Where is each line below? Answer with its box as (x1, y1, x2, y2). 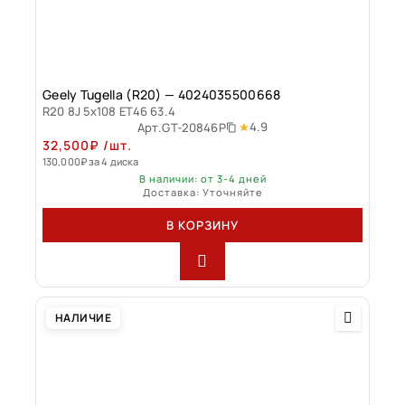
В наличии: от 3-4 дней (138, 171, 267, 185)
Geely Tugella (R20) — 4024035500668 (42, 85, 281, 103)
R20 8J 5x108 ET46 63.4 (42, 102, 175, 119)
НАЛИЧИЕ (55, 309, 112, 325)
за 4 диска (89, 154, 139, 168)
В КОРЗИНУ (166, 216, 239, 233)
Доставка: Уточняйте (142, 184, 263, 199)
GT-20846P (162, 118, 226, 136)
